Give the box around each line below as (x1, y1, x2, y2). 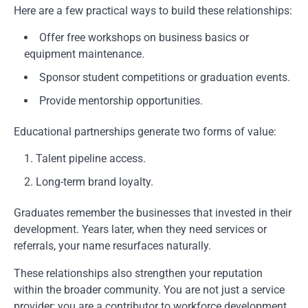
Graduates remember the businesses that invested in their (14, 206, 291, 220)
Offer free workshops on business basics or (39, 31, 249, 45)
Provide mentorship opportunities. (39, 94, 203, 108)
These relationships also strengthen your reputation (14, 267, 263, 280)
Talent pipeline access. (36, 152, 146, 166)
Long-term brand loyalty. (36, 175, 153, 189)
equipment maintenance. (24, 47, 144, 61)
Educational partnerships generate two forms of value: (14, 125, 276, 139)
